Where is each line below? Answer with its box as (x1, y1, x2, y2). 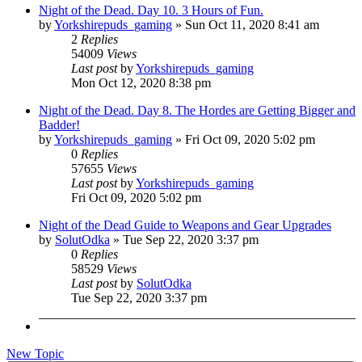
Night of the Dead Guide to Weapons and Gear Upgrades (39, 217, 331, 232)
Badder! (39, 117, 80, 132)
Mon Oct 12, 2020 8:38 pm (71, 75, 211, 90)
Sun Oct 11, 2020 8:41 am (185, 17, 319, 32)
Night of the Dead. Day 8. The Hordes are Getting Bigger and (39, 103, 356, 117)
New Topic (6, 346, 64, 360)
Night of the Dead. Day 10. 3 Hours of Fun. (39, 2, 263, 17)
